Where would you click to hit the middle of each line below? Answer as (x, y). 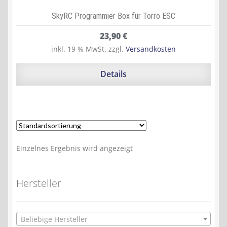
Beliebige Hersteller (54, 219)
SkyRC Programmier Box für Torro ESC (113, 16)
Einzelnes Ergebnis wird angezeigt (74, 148)
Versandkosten (151, 49)
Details (113, 74)
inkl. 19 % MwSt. (79, 49)
